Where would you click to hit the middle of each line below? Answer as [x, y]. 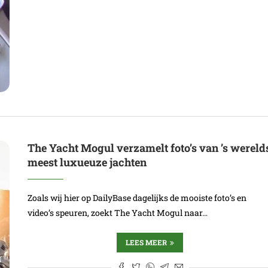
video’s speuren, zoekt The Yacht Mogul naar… [118, 212]
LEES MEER [147, 242]
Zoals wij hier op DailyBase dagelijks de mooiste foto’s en [137, 197]
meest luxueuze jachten [87, 162]
